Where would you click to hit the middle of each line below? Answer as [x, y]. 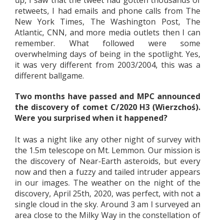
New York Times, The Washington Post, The [108, 21]
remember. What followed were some [108, 43]
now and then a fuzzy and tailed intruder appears [108, 172]
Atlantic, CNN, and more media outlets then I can [108, 32]
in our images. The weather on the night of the [108, 182]
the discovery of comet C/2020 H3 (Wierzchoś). [108, 107]
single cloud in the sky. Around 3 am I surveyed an [108, 204]
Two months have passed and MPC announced [108, 96]
